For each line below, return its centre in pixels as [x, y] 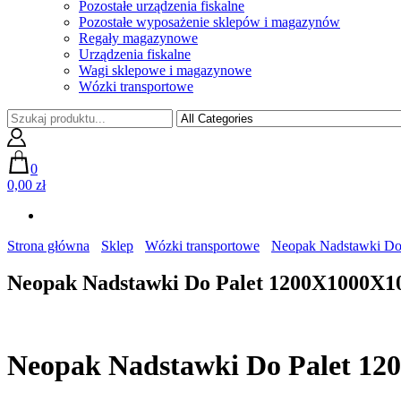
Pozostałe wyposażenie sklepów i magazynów [209, 21]
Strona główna [48, 245]
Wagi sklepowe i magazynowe [165, 70]
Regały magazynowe [138, 38]
